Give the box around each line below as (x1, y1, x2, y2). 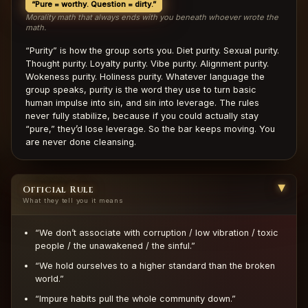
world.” (35, 274, 64, 285)
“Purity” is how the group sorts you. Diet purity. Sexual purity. (25, 45, 279, 56)
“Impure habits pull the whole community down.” (35, 294, 236, 305)
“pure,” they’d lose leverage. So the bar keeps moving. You (25, 124, 275, 135)
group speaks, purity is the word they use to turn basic (25, 85, 256, 96)
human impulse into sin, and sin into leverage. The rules (25, 98, 259, 109)
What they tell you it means (23, 197, 124, 205)
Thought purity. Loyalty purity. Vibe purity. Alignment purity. (25, 58, 269, 69)
